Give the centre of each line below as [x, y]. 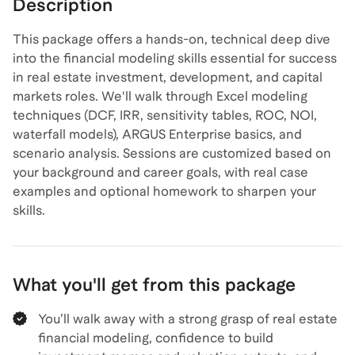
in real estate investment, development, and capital [168, 77]
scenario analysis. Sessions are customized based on [172, 153]
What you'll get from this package [154, 284]
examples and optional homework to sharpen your [164, 191]
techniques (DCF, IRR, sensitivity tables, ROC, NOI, [165, 115]
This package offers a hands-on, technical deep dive [172, 39]
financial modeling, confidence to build [156, 338]
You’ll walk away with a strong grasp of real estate [188, 319]
